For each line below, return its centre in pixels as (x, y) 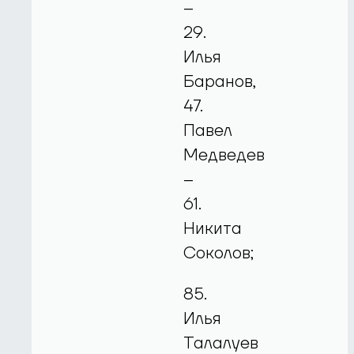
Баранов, (220, 82)
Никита (213, 229)
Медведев (224, 156)
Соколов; (219, 254)
